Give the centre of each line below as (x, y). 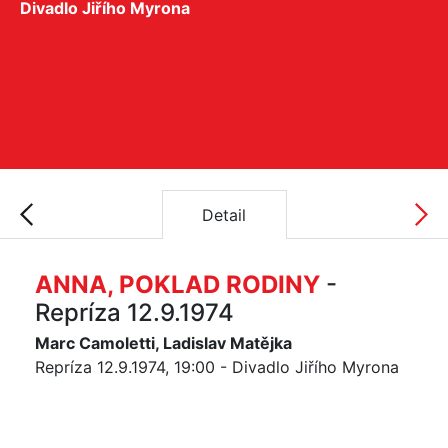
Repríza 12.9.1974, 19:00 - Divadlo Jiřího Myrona (217, 367)
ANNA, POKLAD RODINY (177, 284)
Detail (224, 214)
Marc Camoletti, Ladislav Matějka (163, 343)
